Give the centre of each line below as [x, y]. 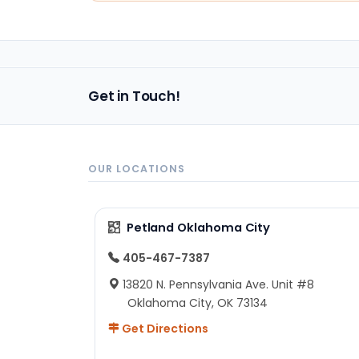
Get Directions [164, 328]
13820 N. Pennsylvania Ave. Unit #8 [218, 284]
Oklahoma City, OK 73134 [198, 303]
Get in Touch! [134, 96]
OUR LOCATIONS [137, 168]
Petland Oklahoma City [198, 227]
